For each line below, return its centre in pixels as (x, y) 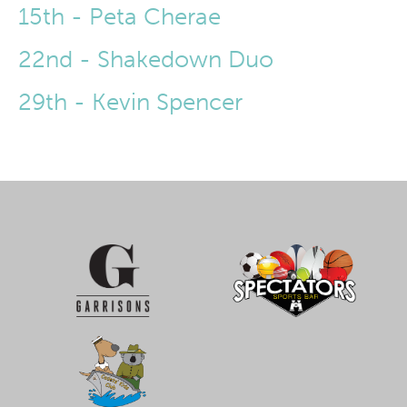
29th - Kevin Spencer (130, 103)
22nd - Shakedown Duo (146, 60)
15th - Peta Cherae (119, 17)
